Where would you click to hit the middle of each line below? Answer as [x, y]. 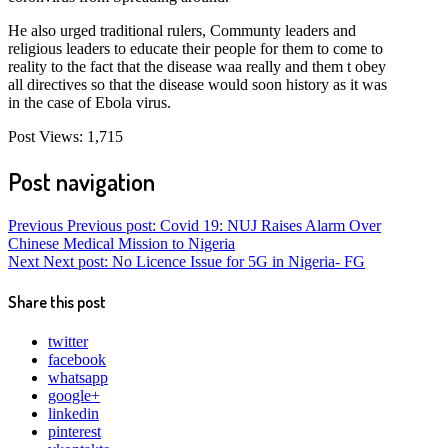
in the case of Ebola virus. [89, 102]
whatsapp [78, 378]
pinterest [74, 432]
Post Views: [45, 136]
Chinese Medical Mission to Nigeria [121, 243]
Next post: [75, 261]
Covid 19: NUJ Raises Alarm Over [270, 225]
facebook [77, 360]
